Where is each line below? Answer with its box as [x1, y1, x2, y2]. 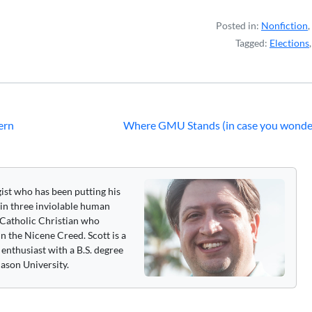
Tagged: [235, 37, 270, 49]
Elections [270, 37, 309, 49]
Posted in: [216, 19, 261, 31]
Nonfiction [261, 19, 308, 31]
